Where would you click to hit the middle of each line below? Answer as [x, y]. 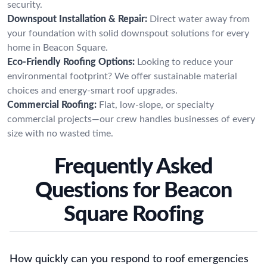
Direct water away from [200, 19]
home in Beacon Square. [58, 47]
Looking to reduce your [185, 62]
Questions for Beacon [133, 190]
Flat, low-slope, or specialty [156, 105]
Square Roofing [133, 214]
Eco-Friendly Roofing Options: [71, 62]
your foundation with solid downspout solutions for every [128, 33]
